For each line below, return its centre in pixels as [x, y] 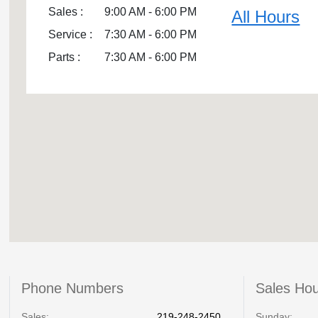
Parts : [65, 57]
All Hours [266, 17]
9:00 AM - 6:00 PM [151, 12]
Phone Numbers [73, 288]
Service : [71, 34]
